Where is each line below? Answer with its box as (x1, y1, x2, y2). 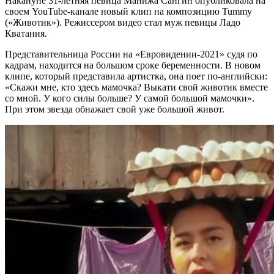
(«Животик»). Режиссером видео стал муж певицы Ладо (5, 17, 240, 28)
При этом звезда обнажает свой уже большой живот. (5, 103, 224, 114)
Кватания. (5, 28, 47, 39)
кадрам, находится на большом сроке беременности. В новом (5, 59, 261, 70)
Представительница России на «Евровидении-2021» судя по (5, 48, 257, 59)
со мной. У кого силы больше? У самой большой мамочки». (5, 92, 254, 103)
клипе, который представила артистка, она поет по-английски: (5, 70, 267, 81)
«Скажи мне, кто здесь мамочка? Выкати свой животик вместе (5, 81, 268, 92)
